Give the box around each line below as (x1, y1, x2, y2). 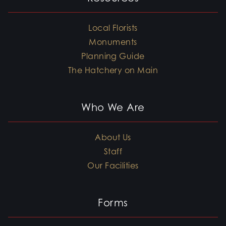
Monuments (89, 37, 137, 47)
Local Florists (88, 23, 138, 33)
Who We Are (81, 101, 145, 114)
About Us (95, 132, 131, 143)
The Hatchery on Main (68, 65, 158, 76)
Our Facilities (87, 160, 139, 171)
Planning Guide (81, 51, 145, 62)
